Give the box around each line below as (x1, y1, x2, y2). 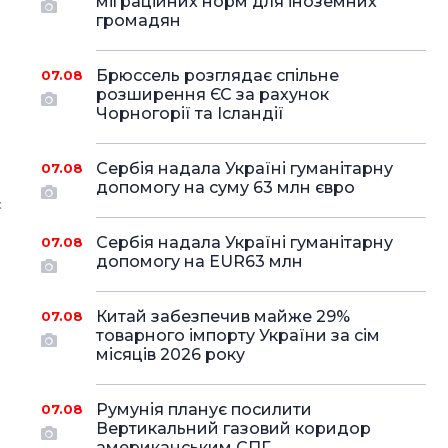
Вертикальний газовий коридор (95, 419, 371, 438)
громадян (95, 11, 181, 30)
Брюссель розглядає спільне (95, 66, 339, 85)
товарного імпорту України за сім (95, 326, 380, 345)
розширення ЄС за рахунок (95, 85, 329, 104)
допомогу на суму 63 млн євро (95, 178, 355, 197)
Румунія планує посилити (95, 400, 312, 419)
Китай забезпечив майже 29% (95, 307, 350, 326)
